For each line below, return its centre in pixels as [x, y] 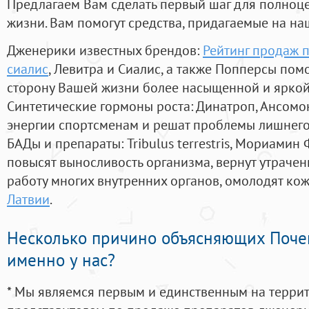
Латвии [28, 199]
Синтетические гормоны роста [99, 106]
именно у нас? [61, 260]
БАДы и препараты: [67, 143]
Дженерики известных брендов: [105, 50]
